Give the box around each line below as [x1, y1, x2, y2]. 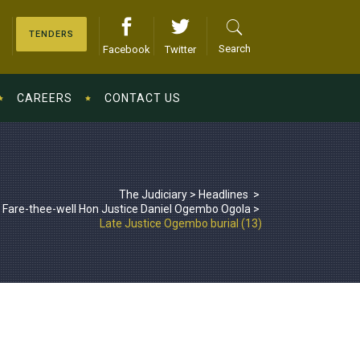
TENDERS [29, 29, 74, 39]
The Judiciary [119, 187, 187, 201]
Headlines [198, 187, 248, 201]
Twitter [165, 43, 196, 55]
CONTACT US [104, 92, 181, 104]
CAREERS [17, 92, 72, 104]
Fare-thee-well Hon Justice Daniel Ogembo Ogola [2, 202, 251, 215]
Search [219, 43, 251, 55]
